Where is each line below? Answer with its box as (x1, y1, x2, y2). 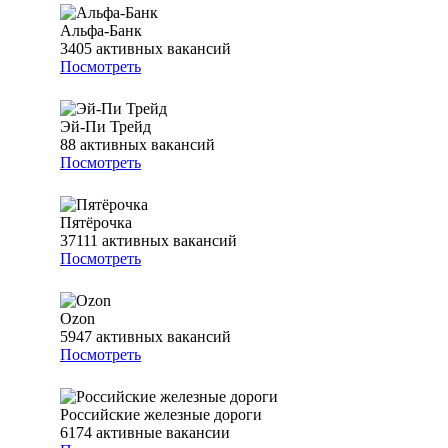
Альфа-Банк (60, 22, 142, 40)
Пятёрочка (60, 214, 132, 232)
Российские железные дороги (60, 406, 262, 424)
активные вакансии (96, 424, 230, 442)
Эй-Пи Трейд (60, 118, 151, 136)
